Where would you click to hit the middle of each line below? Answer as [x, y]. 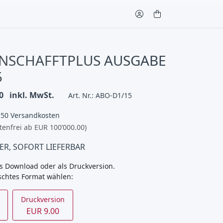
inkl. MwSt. [32, 95]
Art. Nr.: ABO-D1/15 [100, 95]
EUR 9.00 [43, 211]
